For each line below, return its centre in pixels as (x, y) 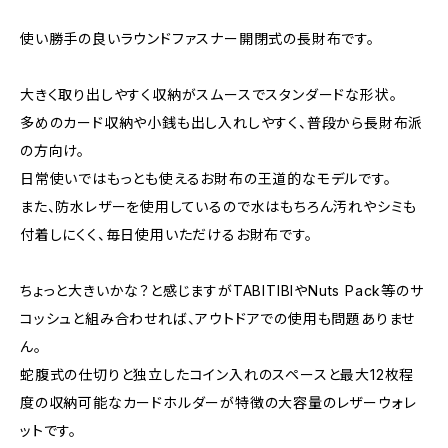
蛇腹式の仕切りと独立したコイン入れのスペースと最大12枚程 (217, 374)
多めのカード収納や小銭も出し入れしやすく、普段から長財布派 (222, 122)
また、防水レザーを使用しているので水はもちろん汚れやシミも (219, 206)
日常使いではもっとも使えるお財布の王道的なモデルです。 (206, 178)
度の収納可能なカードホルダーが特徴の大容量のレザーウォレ (218, 402)
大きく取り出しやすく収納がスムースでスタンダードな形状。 (209, 94)
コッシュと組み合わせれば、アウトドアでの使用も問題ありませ (218, 318)
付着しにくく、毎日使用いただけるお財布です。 (166, 234)
